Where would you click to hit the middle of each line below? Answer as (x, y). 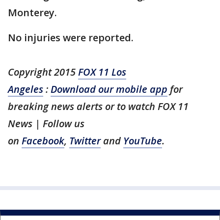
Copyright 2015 (43, 72)
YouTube (143, 141)
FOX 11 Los (102, 72)
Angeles (26, 89)
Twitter (85, 141)
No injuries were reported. (71, 38)
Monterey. (32, 13)
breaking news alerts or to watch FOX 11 (98, 107)
